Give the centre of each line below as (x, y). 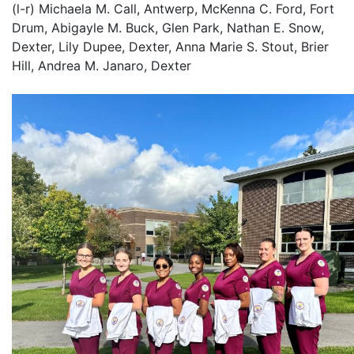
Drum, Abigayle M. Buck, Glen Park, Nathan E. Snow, (168, 28)
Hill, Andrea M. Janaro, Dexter (102, 66)
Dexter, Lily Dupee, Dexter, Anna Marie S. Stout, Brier (170, 47)
